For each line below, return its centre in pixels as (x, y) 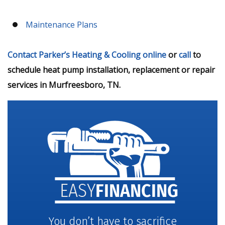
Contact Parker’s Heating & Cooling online (87, 55)
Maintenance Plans (61, 24)
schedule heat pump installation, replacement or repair (111, 70)
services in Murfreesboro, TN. (64, 85)
